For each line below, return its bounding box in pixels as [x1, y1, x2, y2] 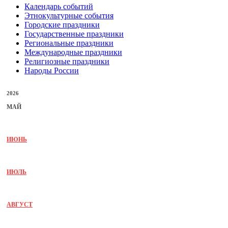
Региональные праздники [24, 38, 113, 47]
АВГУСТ [7, 201, 33, 208]
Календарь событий [24, 2, 93, 11]
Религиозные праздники [24, 56, 109, 66]
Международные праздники [24, 47, 122, 56]
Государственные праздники [24, 29, 124, 38]
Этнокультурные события [24, 11, 113, 20]
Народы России [24, 66, 79, 75]
